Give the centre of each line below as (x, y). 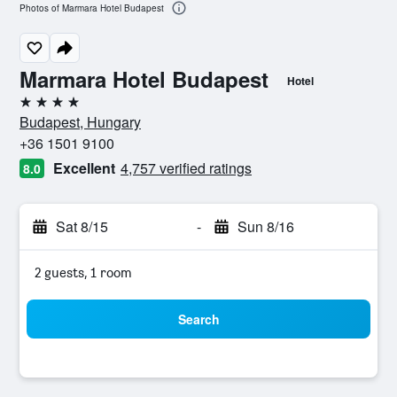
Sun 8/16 (265, 226)
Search (198, 319)
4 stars (39, 109)
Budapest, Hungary (80, 122)
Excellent (84, 168)
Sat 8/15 (82, 226)
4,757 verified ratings (186, 168)
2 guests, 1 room (83, 272)
